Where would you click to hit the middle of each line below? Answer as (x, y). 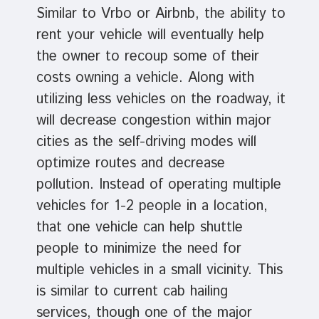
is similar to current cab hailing (132, 292)
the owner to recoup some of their (147, 57)
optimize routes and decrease (130, 164)
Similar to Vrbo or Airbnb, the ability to (161, 14)
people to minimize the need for (138, 249)
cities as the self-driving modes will (146, 142)
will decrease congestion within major (153, 121)
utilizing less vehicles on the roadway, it (161, 100)
